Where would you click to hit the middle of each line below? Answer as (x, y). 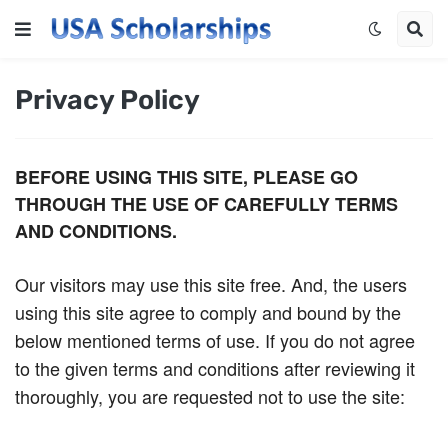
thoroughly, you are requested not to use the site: (210, 396)
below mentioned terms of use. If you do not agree (215, 340)
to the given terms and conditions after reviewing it (215, 368)
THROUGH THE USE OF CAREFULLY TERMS (206, 204)
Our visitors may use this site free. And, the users (211, 284)
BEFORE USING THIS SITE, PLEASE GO (186, 177)
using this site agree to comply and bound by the (208, 312)
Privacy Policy (107, 100)
